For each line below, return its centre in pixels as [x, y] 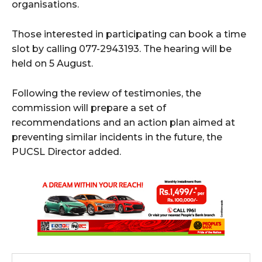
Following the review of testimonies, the [106, 94]
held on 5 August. [52, 64]
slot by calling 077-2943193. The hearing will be [122, 49]
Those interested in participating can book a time [129, 35]
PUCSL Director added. [66, 152]
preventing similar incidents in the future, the [117, 137]
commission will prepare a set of [89, 108]
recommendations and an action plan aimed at [123, 123]
